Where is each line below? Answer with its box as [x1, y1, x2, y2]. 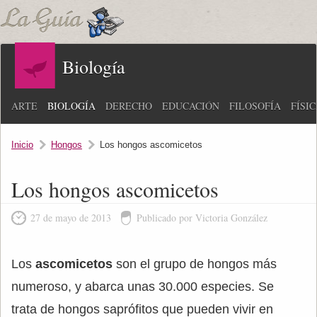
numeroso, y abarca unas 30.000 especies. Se [11, 279, 274, 294]
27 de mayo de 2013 [30, 211, 111, 224]
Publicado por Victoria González [137, 211, 267, 224]
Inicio [11, 139, 33, 150]
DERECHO [105, 99, 152, 113]
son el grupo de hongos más [113, 257, 277, 271]
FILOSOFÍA [229, 99, 281, 113]
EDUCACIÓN [162, 99, 219, 113]
